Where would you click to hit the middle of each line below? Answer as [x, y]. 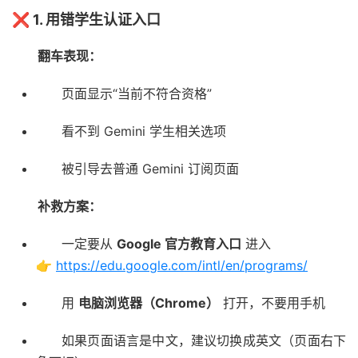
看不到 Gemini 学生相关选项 [144, 131]
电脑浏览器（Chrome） [149, 303]
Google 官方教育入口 [179, 244]
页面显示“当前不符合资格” [137, 94]
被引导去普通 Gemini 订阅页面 [150, 169]
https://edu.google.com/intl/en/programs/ [182, 266]
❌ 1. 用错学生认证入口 [86, 20]
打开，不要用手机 [272, 303]
